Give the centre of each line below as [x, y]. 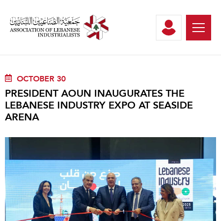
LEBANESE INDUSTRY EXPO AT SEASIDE [99, 105]
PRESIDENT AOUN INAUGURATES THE [95, 93]
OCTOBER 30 [41, 79]
